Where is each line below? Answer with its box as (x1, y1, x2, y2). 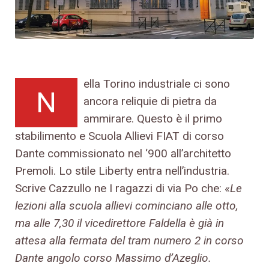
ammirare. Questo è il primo (83, 111, 222, 125)
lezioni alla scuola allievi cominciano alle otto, (15, 198, 238, 213)
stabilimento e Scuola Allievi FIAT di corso (15, 128, 224, 143)
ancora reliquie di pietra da (83, 94, 217, 108)
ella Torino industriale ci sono (83, 76, 230, 91)
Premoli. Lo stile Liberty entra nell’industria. (15, 163, 229, 178)
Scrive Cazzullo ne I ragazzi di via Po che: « (15, 181, 230, 195)
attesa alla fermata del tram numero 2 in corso (15, 233, 244, 247)
